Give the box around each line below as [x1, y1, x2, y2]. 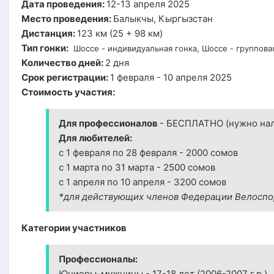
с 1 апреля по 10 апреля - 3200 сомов [59, 176, 226, 188]
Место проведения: [21, 13, 113, 25]
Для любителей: [59, 132, 132, 144]
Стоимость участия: [21, 86, 115, 98]
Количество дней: [21, 57, 105, 69]
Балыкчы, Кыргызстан [113, 13, 213, 25]
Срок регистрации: [21, 72, 110, 84]
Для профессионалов [59, 117, 158, 130]
